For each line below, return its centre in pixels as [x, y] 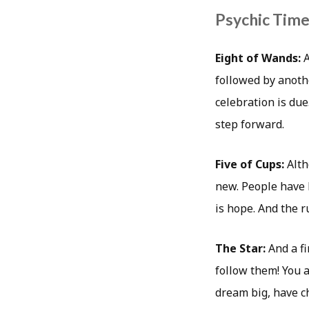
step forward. [250, 124]
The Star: [240, 248]
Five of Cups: [250, 164]
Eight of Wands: [258, 58]
